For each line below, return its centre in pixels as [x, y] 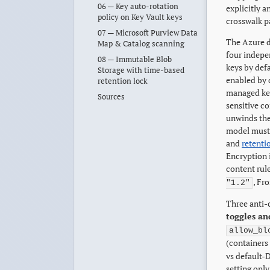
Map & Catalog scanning [141, 43]
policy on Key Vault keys [140, 17]
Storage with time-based [141, 70]
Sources [111, 96]
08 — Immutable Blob [134, 59]
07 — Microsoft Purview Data [147, 33]
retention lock [122, 81]
